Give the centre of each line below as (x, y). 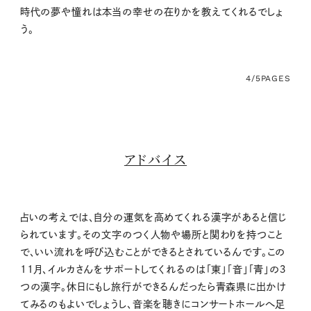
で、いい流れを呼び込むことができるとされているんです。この (153, 252)
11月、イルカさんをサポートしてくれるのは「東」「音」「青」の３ (153, 270)
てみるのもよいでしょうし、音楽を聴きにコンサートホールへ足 (153, 304)
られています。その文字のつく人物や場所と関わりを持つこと (151, 235)
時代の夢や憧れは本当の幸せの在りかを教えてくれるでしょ (151, 12)
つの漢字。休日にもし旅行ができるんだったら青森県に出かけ (153, 287)
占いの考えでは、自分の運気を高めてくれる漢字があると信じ (153, 218)
